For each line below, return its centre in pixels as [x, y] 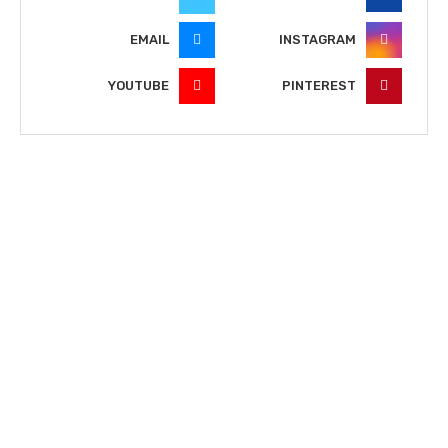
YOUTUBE [139, 86]
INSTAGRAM [317, 40]
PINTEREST [319, 86]
